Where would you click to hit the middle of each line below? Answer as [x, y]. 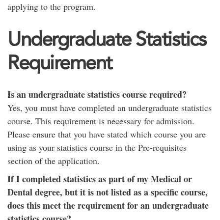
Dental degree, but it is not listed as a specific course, [108, 192]
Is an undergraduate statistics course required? [97, 94]
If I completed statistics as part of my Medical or [100, 179]
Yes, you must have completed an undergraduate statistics [110, 108]
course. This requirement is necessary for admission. [101, 121]
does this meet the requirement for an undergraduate [108, 205]
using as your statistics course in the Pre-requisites [97, 147]
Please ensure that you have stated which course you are [107, 134]
